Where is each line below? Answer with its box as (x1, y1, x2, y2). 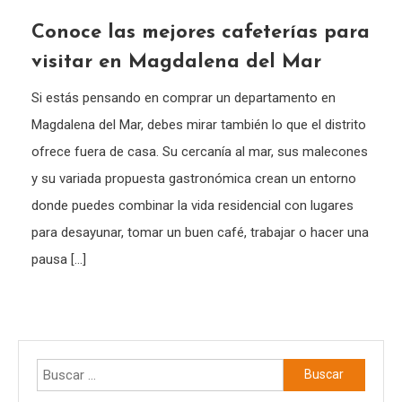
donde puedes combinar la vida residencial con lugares (31, 197, 354, 214)
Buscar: (282, 361, 327, 378)
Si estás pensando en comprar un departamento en (31, 89, 336, 106)
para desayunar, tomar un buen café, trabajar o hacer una (31, 223, 370, 240)
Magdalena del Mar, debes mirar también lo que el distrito (31, 116, 367, 133)
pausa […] (31, 250, 87, 267)
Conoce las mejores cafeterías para (31, 22, 371, 43)
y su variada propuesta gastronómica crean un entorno (31, 170, 357, 187)
